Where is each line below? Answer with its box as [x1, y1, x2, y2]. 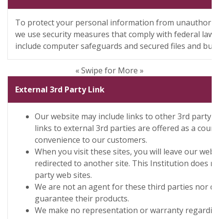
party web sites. [35, 170, 92, 180]
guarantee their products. [35, 193, 129, 204]
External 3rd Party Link [15, 84, 105, 95]
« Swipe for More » [75, 65, 144, 76]
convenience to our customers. [35, 134, 147, 145]
